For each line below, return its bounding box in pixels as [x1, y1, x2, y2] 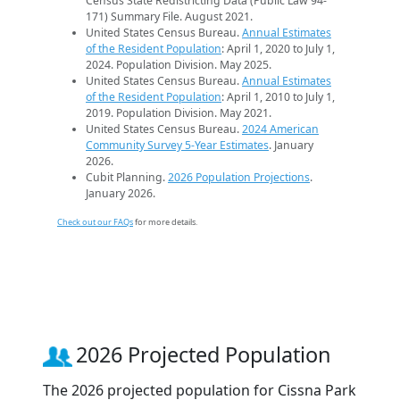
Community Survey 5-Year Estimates [86, 137, 269, 153]
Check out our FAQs [57, 215, 133, 228]
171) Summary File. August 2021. [86, 8, 253, 24]
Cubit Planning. [86, 169, 168, 185]
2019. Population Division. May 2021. [86, 104, 271, 121]
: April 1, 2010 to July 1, [221, 88, 335, 104]
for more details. [133, 215, 197, 228]
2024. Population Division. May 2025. [86, 56, 271, 72]
